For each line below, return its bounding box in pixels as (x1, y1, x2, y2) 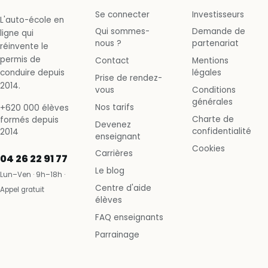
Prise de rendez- (95, 72, 162, 84)
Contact (95, 55, 129, 67)
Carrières (95, 148, 133, 160)
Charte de (191, 113, 234, 125)
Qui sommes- (95, 26, 150, 38)
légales (191, 67, 221, 79)
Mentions (191, 55, 229, 67)
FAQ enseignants (95, 211, 163, 223)
